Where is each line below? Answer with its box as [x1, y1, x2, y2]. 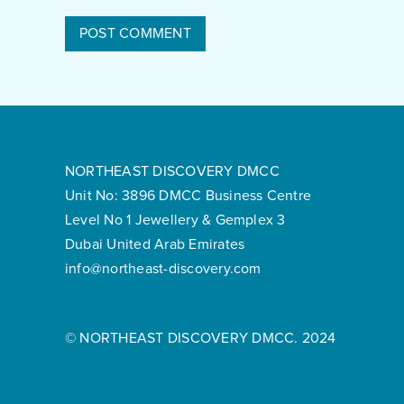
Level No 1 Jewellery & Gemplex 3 [65, 213, 286, 228]
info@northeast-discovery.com [65, 262, 262, 277]
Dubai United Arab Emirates [65, 237, 245, 252]
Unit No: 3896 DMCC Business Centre [65, 188, 312, 204]
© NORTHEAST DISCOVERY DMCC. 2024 [65, 331, 336, 346]
